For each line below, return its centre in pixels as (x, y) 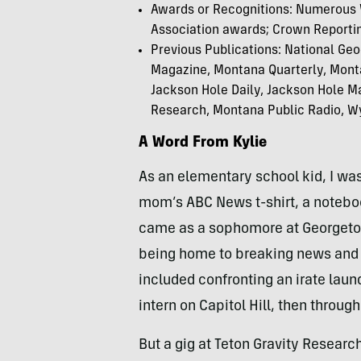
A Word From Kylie (203, 143)
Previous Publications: (218, 51)
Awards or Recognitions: (223, 10)
